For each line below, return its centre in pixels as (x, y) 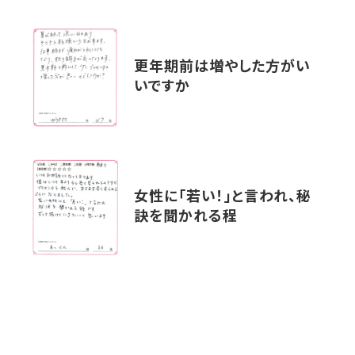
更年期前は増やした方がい (223, 68)
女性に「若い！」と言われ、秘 (223, 198)
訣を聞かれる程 (186, 218)
